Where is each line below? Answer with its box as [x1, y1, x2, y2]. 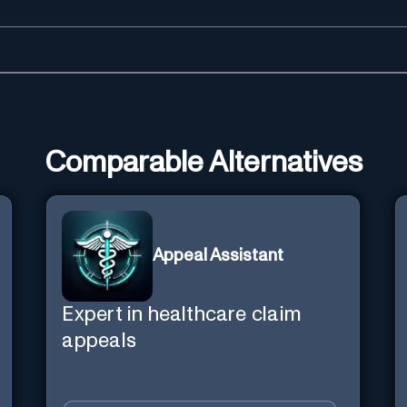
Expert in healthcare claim [62, 303, 302, 325]
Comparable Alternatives [45, 148, 362, 178]
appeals [62, 330, 136, 352]
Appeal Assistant [153, 247, 284, 265]
